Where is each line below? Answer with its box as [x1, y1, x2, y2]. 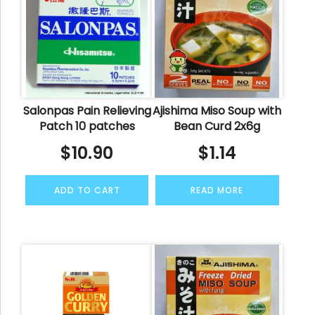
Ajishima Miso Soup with [153, 102, 282, 119]
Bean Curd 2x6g [174, 117, 261, 134]
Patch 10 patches [39, 117, 135, 134]
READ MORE [191, 184, 244, 196]
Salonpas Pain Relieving [22, 102, 151, 119]
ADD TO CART [53, 184, 120, 196]
